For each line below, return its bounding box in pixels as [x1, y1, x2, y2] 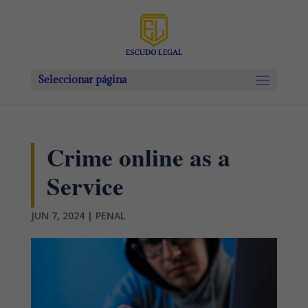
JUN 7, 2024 [30, 209, 85, 222]
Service [46, 168, 124, 203]
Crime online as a [46, 140, 230, 175]
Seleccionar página [37, 73, 126, 86]
